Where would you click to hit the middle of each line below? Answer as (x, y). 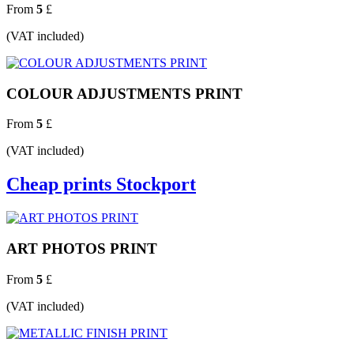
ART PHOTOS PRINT (82, 248)
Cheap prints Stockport (101, 185)
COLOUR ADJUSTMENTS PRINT (124, 93)
